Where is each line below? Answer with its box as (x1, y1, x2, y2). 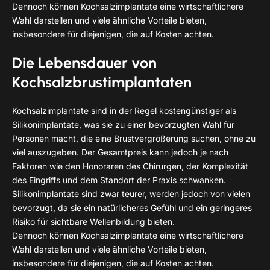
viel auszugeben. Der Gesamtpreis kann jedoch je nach (12, 146, 228, 157)
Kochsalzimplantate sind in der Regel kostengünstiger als (12, 105, 236, 116)
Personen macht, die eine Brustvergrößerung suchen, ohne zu (12, 133, 256, 143)
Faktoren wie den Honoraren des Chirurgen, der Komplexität (12, 160, 248, 171)
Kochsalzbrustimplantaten (12, 72, 192, 91)
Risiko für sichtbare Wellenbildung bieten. (12, 216, 175, 227)
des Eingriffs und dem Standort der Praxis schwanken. (12, 174, 226, 185)
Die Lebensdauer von (12, 53, 157, 72)
